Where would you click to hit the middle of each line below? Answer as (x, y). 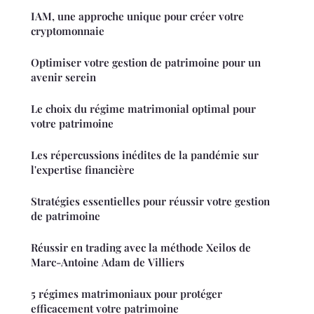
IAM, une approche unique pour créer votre (137, 16)
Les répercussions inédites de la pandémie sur (145, 155)
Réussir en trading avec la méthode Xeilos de (141, 247)
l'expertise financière (83, 169)
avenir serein (63, 77)
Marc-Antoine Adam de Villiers (108, 262)
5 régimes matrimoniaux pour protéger (127, 293)
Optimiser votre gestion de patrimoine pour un (146, 62)
